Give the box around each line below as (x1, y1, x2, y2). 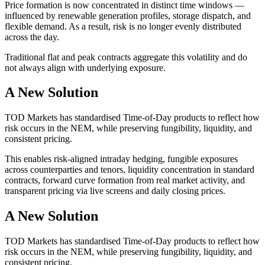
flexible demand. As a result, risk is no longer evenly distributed (5, 21, 241, 31)
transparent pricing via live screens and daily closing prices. (5, 186, 225, 196)
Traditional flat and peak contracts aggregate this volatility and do (5, 51, 247, 62)
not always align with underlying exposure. (5, 62, 166, 73)
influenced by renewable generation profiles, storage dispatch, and (5, 10, 251, 21)
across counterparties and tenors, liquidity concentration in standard (5, 164, 254, 175)
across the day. (5, 31, 59, 42)
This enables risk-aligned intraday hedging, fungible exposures (5, 154, 238, 164)
